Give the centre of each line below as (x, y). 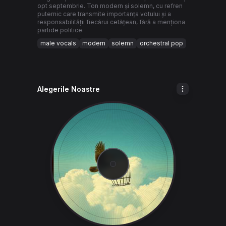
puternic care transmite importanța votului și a (104, 14)
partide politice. (61, 30)
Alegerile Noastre (69, 89)
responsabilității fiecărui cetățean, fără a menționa (111, 22)
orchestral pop (161, 43)
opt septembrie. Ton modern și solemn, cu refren (110, 6)
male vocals (58, 43)
